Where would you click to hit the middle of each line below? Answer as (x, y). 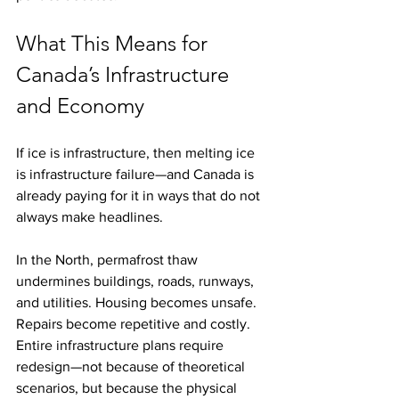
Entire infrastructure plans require (122, 346)
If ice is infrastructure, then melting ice (137, 153)
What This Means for (114, 44)
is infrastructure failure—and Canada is (137, 175)
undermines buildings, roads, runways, (137, 281)
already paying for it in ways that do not (140, 196)
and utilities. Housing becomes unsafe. (138, 303)
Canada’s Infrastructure (125, 75)
